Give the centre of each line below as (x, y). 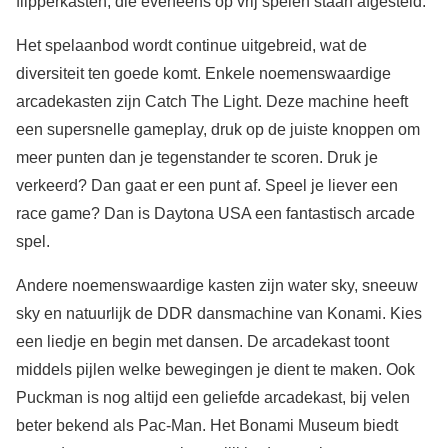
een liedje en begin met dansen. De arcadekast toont (202, 342)
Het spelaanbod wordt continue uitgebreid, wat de (191, 46)
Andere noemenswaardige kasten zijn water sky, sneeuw (217, 286)
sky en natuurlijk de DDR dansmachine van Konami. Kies (219, 314)
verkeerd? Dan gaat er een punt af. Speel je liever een (207, 186)
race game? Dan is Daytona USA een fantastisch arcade (215, 214)
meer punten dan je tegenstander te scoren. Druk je (197, 158)
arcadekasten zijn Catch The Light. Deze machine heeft (212, 102)
